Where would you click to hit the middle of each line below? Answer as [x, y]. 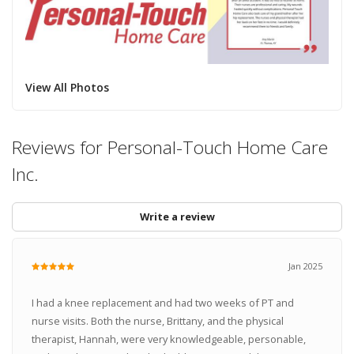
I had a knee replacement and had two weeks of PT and [162, 303]
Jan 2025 [306, 266]
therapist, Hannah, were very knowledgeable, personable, [168, 339]
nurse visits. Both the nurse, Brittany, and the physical [157, 321]
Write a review [177, 216]
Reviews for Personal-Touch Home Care [170, 147]
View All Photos [67, 87]
